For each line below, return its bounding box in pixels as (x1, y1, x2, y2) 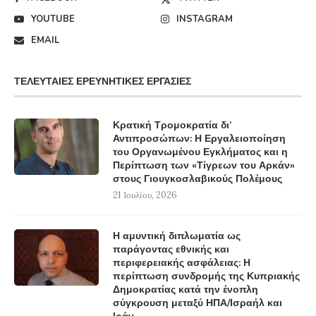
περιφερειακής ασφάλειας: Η (113, 255, 250, 269)
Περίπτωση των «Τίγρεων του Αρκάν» (113, 158, 295, 172)
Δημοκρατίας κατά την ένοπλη (113, 282, 258, 296)
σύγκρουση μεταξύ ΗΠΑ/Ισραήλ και (113, 296, 282, 310)
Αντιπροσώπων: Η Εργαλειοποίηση (113, 131, 286, 145)
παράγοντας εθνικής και (113, 242, 229, 256)
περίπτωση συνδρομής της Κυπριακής (113, 269, 300, 283)
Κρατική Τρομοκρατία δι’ (113, 118, 231, 132)
